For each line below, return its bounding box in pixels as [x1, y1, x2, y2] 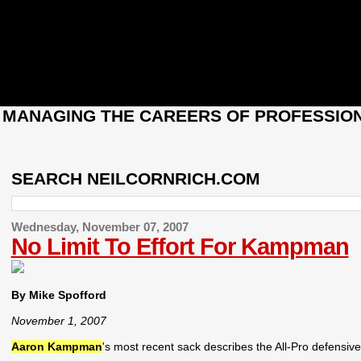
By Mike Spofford [10, 288, 106, 302]
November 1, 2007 [10, 314, 106, 328]
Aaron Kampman [10, 340, 102, 354]
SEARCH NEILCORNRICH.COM [10, 169, 260, 189]
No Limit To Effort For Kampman [10, 234, 349, 260]
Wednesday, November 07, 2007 [10, 220, 189, 234]
